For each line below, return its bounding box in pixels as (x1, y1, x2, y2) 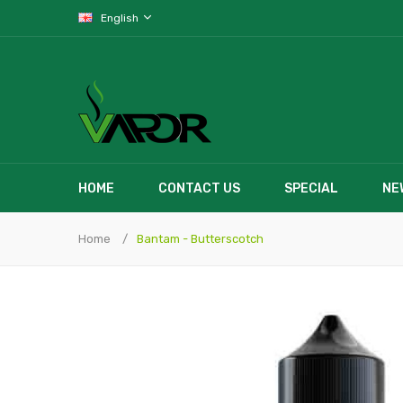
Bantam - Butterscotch (137, 232, 264, 246)
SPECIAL (284, 181, 338, 196)
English (101, 12, 141, 24)
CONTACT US (158, 181, 240, 196)
